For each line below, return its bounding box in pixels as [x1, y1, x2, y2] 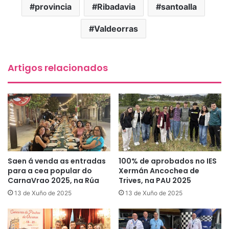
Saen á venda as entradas [8, 156, 106, 167]
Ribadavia [97, 1, 135, 12]
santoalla [161, 1, 197, 12]
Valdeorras [94, 23, 138, 34]
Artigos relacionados [8, 61, 108, 74]
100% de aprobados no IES [119, 156, 217, 167]
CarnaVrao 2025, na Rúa [8, 175, 99, 186]
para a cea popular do [8, 166, 92, 176]
